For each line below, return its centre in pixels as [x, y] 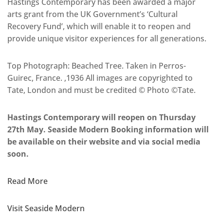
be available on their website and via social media [104, 141]
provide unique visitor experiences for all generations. [107, 38]
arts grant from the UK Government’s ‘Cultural [92, 14]
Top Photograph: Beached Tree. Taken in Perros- [97, 65]
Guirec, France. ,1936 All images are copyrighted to [100, 78]
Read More [27, 181]
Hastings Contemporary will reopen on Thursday [101, 117]
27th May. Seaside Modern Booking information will [108, 129]
